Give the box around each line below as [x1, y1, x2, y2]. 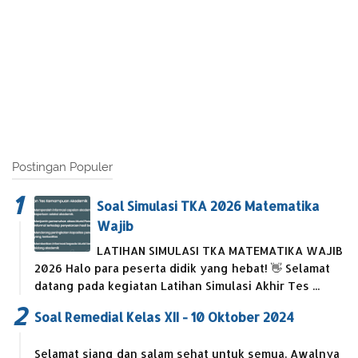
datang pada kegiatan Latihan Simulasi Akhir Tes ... [34, 279, 320, 293]
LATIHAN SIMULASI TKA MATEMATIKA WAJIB [97, 244, 343, 258]
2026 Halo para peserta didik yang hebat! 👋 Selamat [34, 261, 330, 276]
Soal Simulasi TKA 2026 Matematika [97, 197, 320, 215]
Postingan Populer [12, 160, 113, 175]
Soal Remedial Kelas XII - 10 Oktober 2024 [34, 308, 294, 326]
